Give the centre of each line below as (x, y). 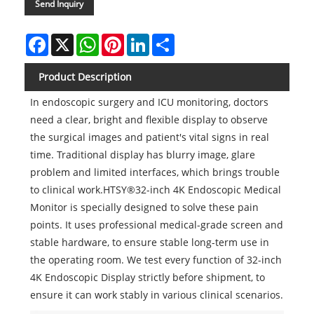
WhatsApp (123, 39)
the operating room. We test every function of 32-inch (156, 260)
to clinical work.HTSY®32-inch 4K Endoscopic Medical (155, 190)
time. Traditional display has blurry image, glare (142, 155)
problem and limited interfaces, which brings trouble (155, 172)
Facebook (70, 39)
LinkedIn (169, 39)
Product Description (85, 76)
